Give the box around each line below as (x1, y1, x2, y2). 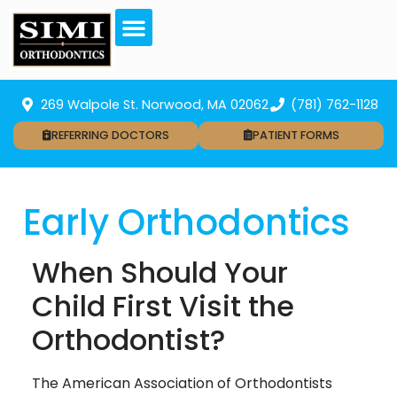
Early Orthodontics (23, 197, 350, 247)
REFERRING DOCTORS (51, 127, 169, 143)
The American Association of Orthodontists (32, 372, 332, 393)
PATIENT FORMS (252, 127, 339, 143)
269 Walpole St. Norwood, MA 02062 (41, 95, 269, 113)
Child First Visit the (32, 285, 294, 326)
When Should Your (32, 252, 288, 292)
